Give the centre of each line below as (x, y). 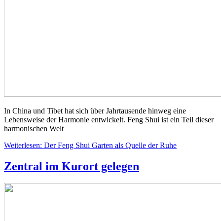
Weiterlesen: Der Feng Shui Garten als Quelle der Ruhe (90, 146)
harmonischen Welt (34, 129)
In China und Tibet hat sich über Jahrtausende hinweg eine (95, 111)
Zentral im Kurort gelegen (72, 166)
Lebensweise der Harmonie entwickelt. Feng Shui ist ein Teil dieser (109, 120)
